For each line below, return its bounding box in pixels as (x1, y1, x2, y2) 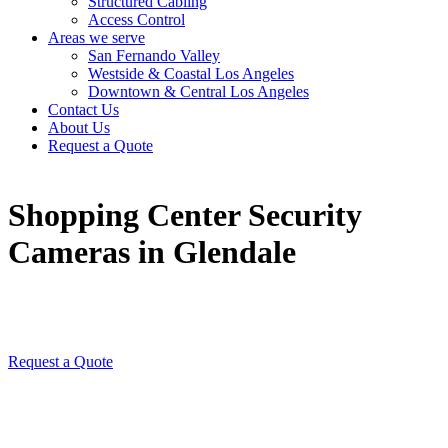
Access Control (88, 11, 185, 28)
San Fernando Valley (88, 47, 220, 64)
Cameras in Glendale (8, 234, 296, 271)
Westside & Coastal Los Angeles (88, 65, 294, 82)
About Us (48, 119, 110, 136)
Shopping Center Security (8, 197, 362, 234)
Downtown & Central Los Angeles (88, 83, 309, 100)
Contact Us (48, 101, 119, 118)
